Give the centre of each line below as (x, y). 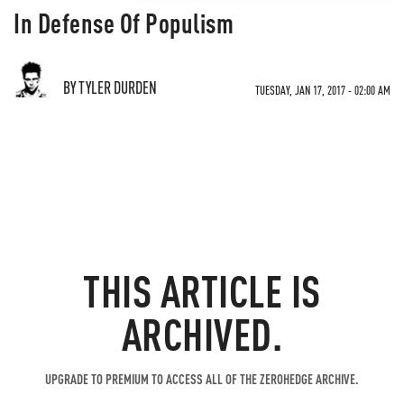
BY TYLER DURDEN (110, 87)
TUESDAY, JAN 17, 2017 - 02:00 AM (323, 90)
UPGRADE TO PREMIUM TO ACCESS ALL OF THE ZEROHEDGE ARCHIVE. (202, 379)
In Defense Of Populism (124, 23)
